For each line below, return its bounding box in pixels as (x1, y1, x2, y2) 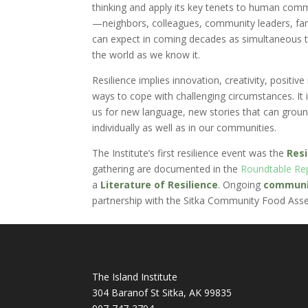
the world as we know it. (92, 48, 201, 61)
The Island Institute (92, 269, 178, 283)
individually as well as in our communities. (92, 121, 277, 134)
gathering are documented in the (92, 162, 241, 175)
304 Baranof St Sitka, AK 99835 (92, 285, 232, 299)
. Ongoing (218, 178, 264, 191)
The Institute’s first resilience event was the (92, 146, 287, 159)
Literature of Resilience (100, 178, 219, 191)
